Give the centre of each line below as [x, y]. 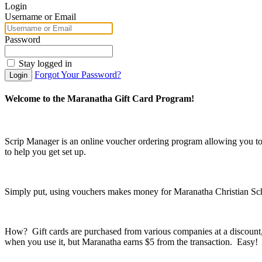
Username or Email [40, 16]
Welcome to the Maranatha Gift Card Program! [99, 99]
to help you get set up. [46, 152]
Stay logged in [45, 63]
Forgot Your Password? [78, 74]
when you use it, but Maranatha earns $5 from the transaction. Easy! [131, 242]
